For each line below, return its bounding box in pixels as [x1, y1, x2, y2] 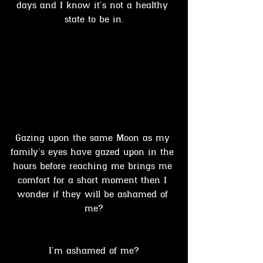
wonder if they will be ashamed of [16, 190, 171, 200]
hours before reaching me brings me [12, 162, 176, 172]
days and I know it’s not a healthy [16, 1, 171, 11]
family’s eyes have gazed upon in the [11, 148, 177, 158]
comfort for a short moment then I [18, 176, 170, 186]
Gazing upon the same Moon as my [15, 134, 173, 144]
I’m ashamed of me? [49, 247, 139, 257]
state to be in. [65, 15, 123, 25]
